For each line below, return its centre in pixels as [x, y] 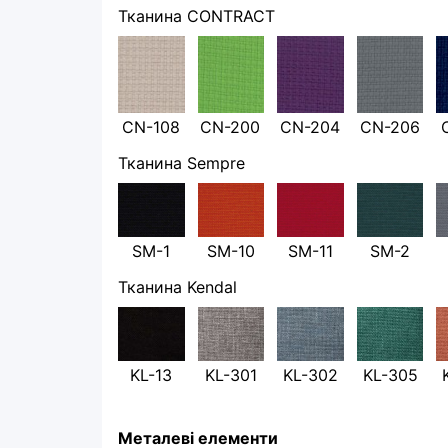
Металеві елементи [198, 435]
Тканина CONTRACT [196, 16]
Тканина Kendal [177, 287]
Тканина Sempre [181, 163]
